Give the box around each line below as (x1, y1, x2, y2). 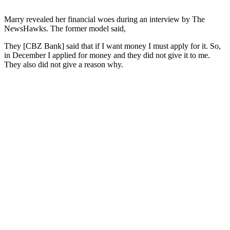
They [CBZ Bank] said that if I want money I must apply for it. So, (4, 41, 221, 50)
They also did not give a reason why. (4, 60, 123, 69)
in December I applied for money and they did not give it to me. (4, 50, 210, 60)
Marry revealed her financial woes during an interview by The (4, 14, 205, 24)
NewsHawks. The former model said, (4, 24, 126, 33)
